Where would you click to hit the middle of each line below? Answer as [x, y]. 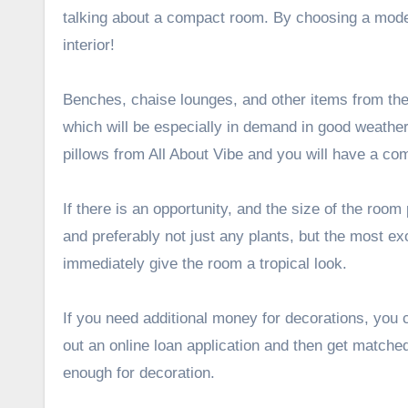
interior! [89, 45]
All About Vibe [196, 154]
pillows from [106, 154]
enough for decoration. [139, 372]
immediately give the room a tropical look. [205, 263]
